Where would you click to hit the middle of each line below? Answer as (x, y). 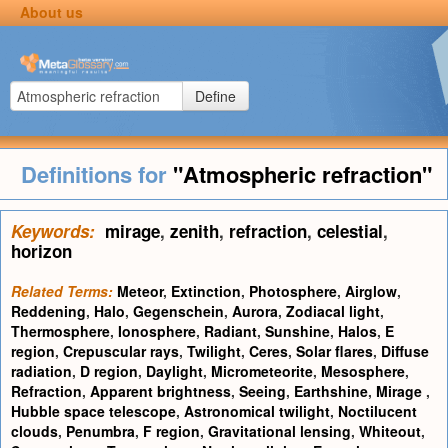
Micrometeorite (262, 371)
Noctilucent (377, 411)
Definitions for (96, 174)
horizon (41, 251)
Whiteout (390, 431)
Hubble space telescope (93, 411)
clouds (34, 431)
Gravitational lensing (279, 431)
